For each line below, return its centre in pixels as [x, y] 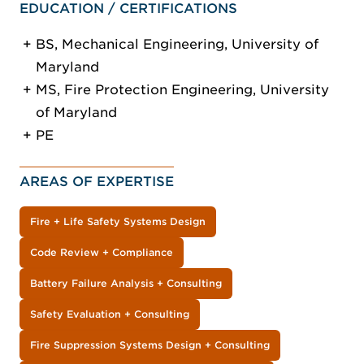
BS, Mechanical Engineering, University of [177, 45]
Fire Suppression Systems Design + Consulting [150, 345]
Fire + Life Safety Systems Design [118, 222]
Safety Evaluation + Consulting [110, 314]
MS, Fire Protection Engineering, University [182, 90]
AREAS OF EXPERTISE [97, 182]
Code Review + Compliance [102, 253]
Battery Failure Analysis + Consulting [126, 284]
